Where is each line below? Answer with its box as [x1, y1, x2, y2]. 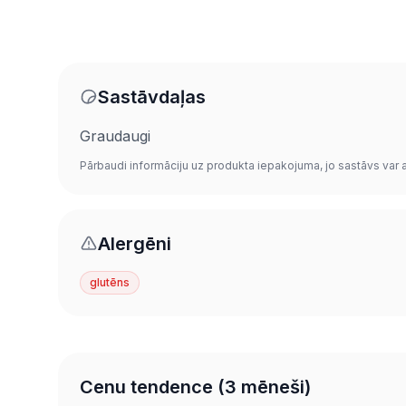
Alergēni [98, 232, 171, 255]
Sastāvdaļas [98, 85, 206, 108]
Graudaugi [80, 126, 150, 145]
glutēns [90, 275, 130, 289]
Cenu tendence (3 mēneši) [80, 375, 311, 398]
